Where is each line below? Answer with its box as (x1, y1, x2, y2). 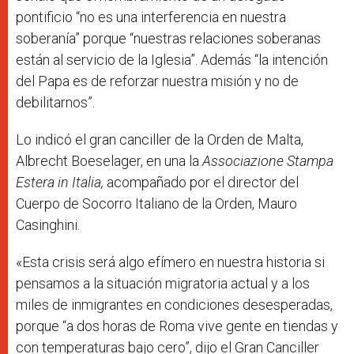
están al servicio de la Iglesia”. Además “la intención (16, 51, 328, 68)
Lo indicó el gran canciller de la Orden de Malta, (16, 130, 303, 148)
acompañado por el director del (104, 173, 299, 190)
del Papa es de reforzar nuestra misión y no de (16, 72, 299, 89)
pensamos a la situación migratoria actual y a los (16, 274, 310, 292)
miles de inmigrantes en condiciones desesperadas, (16, 296, 333, 313)
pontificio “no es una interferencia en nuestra (16, 8, 286, 25)
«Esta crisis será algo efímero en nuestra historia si (16, 253, 325, 270)
